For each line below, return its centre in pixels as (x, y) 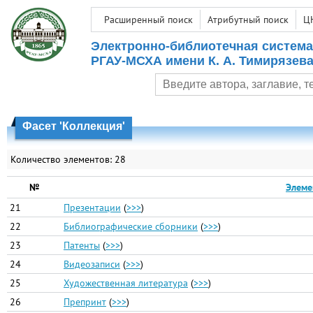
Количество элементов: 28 (68, 159)
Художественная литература (126, 283)
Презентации (92, 208)
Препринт (85, 302)
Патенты (82, 245)
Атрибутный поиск (248, 20)
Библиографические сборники (131, 226)
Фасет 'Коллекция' (74, 126)
